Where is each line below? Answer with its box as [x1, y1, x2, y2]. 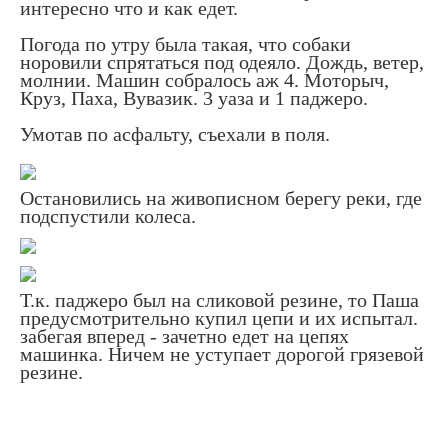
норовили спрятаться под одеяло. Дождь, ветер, [20, 50, 424, 73]
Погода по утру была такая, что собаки [20, 32, 351, 55]
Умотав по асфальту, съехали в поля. [20, 122, 330, 145]
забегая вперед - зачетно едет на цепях [20, 325, 349, 348]
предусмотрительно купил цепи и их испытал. [20, 307, 418, 330]
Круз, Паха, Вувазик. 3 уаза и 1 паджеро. [20, 86, 368, 109]
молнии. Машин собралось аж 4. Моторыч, [20, 68, 389, 91]
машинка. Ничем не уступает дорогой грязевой [20, 343, 424, 366]
